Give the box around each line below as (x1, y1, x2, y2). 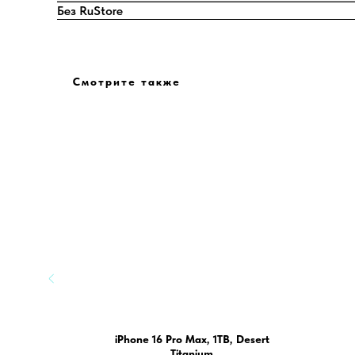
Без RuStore (57, 3, 123, 19)
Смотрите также (73, 75, 181, 89)
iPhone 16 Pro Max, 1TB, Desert (114, 333, 269, 346)
